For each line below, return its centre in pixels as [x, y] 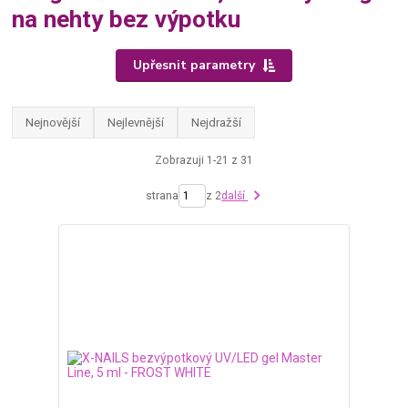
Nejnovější [53, 122]
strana [163, 195]
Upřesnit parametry [194, 65]
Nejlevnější [136, 122]
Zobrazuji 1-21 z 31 [204, 160]
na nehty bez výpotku [127, 19]
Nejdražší [217, 122]
